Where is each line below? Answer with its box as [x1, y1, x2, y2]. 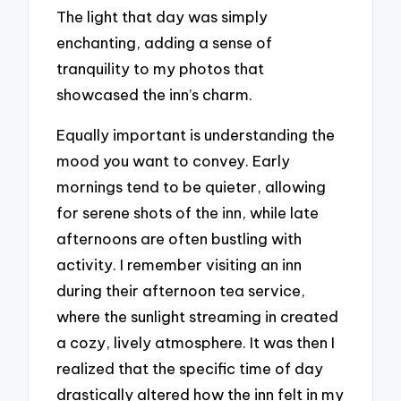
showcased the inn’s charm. [56, 85, 253, 105]
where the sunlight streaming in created [56, 306, 339, 326]
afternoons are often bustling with [56, 228, 303, 248]
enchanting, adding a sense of [56, 33, 273, 53]
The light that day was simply [56, 7, 269, 27]
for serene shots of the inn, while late [56, 202, 320, 222]
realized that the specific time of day [56, 358, 324, 378]
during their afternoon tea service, [56, 280, 306, 300]
